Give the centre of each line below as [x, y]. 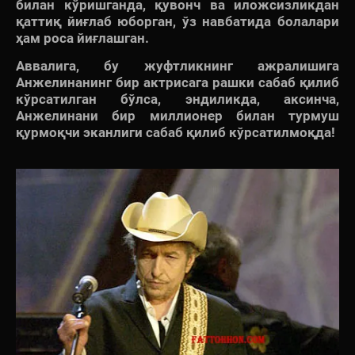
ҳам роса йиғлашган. [82, 38]
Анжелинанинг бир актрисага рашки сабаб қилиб [177, 83]
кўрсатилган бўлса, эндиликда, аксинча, [177, 99]
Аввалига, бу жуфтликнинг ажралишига [177, 66]
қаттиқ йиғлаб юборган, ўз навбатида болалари [177, 22]
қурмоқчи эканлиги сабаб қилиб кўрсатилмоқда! [176, 133]
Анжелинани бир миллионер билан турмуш [177, 116]
